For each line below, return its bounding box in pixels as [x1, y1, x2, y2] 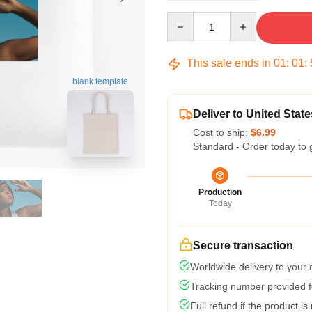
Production [198, 187, 242, 197]
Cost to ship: [193, 127, 251, 138]
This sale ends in [184, 57, 274, 69]
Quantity [166, 13, 203, 24]
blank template [72, 77, 128, 87]
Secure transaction [193, 240, 293, 251]
